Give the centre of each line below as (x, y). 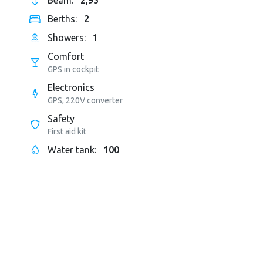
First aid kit (67, 132)
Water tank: (73, 150)
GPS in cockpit (73, 70)
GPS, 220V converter (85, 101)
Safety (61, 119)
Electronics (71, 88)
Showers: (68, 38)
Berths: (63, 19)
